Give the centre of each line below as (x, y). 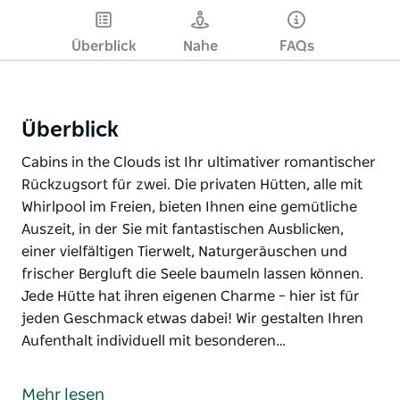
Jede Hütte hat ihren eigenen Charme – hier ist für (191, 296)
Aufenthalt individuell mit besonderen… (154, 341)
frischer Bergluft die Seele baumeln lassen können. (192, 274)
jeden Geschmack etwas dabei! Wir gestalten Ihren (192, 318)
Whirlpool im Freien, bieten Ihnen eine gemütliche (189, 207)
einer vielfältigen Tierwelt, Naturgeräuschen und (184, 251)
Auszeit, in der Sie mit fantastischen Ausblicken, (183, 229)
